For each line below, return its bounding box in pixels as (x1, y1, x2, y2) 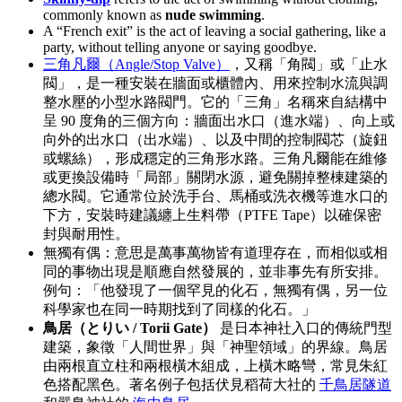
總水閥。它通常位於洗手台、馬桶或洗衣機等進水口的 (43, 188, 388, 204)
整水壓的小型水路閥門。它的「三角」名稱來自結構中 (43, 93, 388, 109)
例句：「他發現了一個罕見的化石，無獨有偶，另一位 (43, 282, 388, 298)
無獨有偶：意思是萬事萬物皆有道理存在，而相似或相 (43, 244, 388, 260)
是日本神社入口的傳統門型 (216, 319, 392, 336)
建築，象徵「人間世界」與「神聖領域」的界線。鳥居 (43, 338, 388, 354)
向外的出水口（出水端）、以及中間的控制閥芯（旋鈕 (43, 131, 388, 147)
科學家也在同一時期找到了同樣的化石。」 (43, 301, 316, 317)
